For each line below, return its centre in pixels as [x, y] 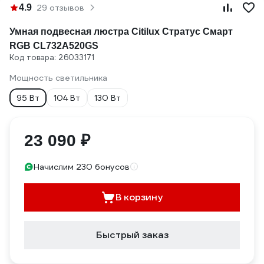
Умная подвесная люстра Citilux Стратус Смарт [121, 32]
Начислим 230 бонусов [82, 167]
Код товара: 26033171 [52, 57]
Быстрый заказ [132, 235]
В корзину [139, 197]
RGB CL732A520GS [54, 46]
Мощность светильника [58, 78]
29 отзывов [60, 8]
